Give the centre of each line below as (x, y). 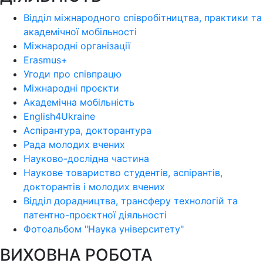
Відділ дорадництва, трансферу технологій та (131, 200)
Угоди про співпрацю (73, 74)
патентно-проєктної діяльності (95, 215)
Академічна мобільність (79, 102)
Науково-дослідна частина (86, 158)
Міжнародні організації (77, 45)
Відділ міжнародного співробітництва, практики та (143, 17)
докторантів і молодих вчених (94, 186)
